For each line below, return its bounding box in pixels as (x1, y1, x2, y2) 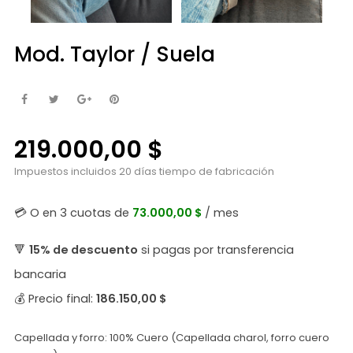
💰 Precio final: (14, 290, 96, 307)
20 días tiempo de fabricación (119, 163, 274, 179)
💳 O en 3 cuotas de (14, 204, 132, 221)
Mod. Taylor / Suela (14, 39, 215, 69)
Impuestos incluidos (14, 163, 119, 179)
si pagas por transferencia (138, 241, 294, 258)
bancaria (14, 266, 66, 282)
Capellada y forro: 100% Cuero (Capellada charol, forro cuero (14, 329, 329, 345)
